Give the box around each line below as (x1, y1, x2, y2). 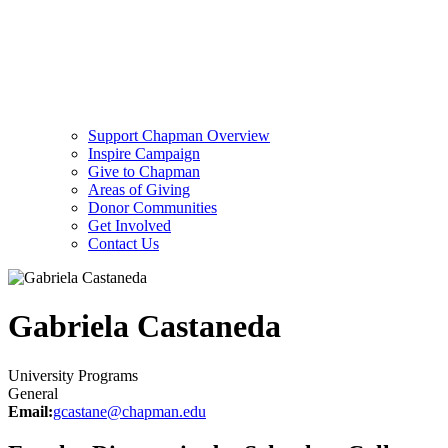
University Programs (8, 366, 138, 384)
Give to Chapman (88, 162, 200, 180)
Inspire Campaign (88, 144, 200, 162)
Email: (8, 402, 53, 420)
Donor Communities (88, 198, 217, 216)
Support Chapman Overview (88, 126, 270, 144)
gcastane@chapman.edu (53, 402, 206, 420)
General (8, 384, 58, 402)
